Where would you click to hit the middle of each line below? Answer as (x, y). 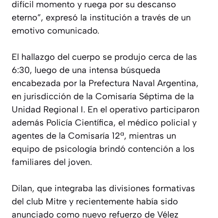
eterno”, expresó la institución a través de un (101, 17)
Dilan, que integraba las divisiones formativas (103, 188)
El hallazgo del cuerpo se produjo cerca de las (104, 57)
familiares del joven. (52, 162)
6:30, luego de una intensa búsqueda (86, 70)
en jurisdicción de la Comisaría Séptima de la (103, 96)
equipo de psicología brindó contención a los (103, 149)
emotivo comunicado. (55, 30)
